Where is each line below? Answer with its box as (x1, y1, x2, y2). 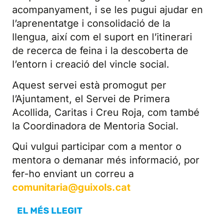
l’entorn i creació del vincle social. (12, 58, 169, 71)
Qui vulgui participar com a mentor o (12, 141, 182, 153)
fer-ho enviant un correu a (12, 168, 134, 180)
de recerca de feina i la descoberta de (12, 45, 188, 57)
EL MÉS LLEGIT (17, 205, 82, 217)
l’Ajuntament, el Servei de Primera (12, 92, 170, 105)
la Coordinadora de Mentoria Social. (12, 120, 179, 132)
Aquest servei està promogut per (12, 79, 166, 91)
